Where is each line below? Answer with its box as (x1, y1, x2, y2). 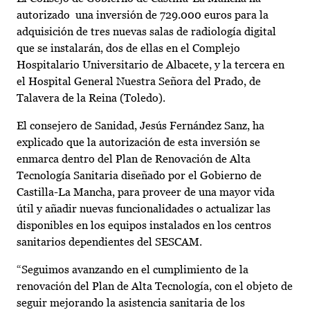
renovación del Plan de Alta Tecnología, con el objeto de (17, 280, 293, 293)
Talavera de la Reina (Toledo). (17, 91, 165, 105)
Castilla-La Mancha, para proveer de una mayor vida (17, 185, 275, 199)
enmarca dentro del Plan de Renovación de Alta (17, 152, 250, 166)
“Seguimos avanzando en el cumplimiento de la (17, 263, 248, 277)
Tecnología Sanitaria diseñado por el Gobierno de (17, 169, 262, 183)
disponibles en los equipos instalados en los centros (17, 219, 271, 232)
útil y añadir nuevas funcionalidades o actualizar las (17, 202, 271, 216)
